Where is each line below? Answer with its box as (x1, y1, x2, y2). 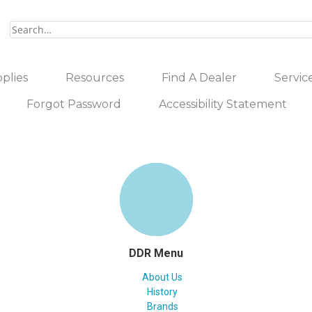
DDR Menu (129, 247, 183, 260)
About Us (142, 272, 182, 283)
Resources (65, 71, 124, 84)
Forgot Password (26, 97, 121, 111)
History (147, 286, 178, 297)
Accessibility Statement (159, 97, 287, 111)
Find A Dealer (162, 71, 237, 84)
